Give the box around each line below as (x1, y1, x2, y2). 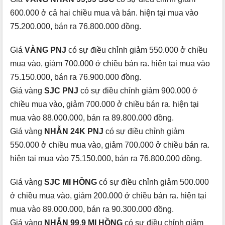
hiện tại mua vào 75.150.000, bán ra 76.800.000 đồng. (10, 154, 202, 163)
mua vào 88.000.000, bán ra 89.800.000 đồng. (10, 113, 174, 122)
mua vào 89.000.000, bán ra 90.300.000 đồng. (10, 204, 174, 213)
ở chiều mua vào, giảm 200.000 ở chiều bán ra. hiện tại (10, 191, 206, 200)
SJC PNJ (44, 86, 80, 95)
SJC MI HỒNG (44, 177, 99, 186)
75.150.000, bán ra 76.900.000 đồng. (10, 72, 141, 81)
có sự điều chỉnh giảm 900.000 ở (80, 86, 198, 95)
